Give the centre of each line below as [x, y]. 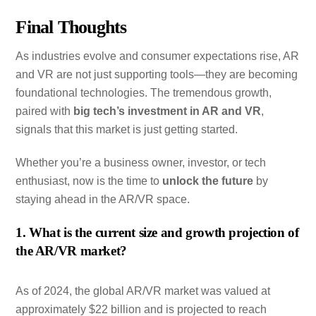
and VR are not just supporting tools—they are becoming [157, 75]
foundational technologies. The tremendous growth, [144, 93]
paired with [45, 111]
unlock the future [208, 181]
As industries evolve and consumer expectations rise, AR [158, 56]
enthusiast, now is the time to [89, 181]
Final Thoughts [71, 27]
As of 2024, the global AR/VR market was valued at [143, 291]
